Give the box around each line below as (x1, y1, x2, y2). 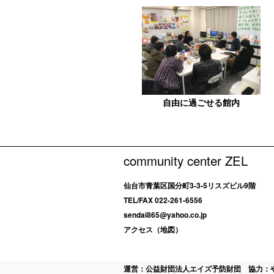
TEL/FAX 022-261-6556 (124, 194, 202, 206)
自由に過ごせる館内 (162, 96, 240, 109)
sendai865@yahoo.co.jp (124, 209, 207, 221)
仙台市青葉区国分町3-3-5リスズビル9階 (124, 180, 256, 191)
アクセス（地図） (124, 224, 182, 235)
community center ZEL (124, 152, 248, 170)
